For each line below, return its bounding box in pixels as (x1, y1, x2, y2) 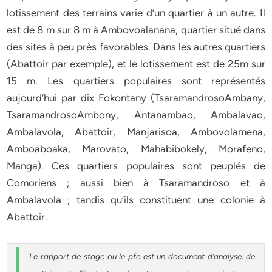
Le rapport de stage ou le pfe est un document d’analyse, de (29, 251, 256, 261)
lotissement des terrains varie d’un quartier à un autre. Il (7, 7, 265, 19)
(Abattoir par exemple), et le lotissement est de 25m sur (7, 58, 265, 70)
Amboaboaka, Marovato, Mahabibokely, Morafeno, (7, 143, 265, 155)
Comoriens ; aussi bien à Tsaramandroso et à (7, 177, 265, 189)
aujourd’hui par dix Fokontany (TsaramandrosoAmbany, (7, 92, 265, 104)
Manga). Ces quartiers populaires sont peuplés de (7, 160, 265, 172)
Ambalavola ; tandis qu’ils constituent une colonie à (7, 194, 265, 206)
